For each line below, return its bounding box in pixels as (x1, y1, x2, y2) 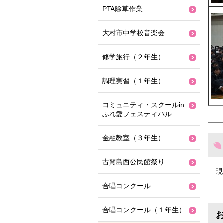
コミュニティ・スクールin (102, 101, 184, 109)
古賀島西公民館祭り (102, 158, 165, 166)
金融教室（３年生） (102, 134, 165, 142)
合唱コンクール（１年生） (102, 206, 186, 214)
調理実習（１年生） (102, 77, 165, 85)
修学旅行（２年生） (102, 53, 165, 61)
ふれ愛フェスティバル (102, 110, 172, 118)
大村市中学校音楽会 (102, 29, 165, 37)
